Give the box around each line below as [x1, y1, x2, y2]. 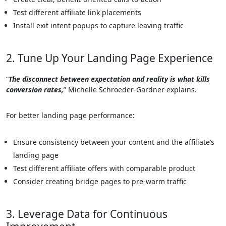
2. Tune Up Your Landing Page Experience [6, 51, 213, 65]
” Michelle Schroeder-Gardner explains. [64, 85, 197, 94]
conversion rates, [6, 85, 64, 94]
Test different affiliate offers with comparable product [13, 163, 195, 173]
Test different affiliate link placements [13, 8, 141, 17]
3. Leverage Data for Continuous [6, 207, 167, 221]
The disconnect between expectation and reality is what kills [9, 74, 210, 84]
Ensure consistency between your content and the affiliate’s [13, 137, 214, 147]
